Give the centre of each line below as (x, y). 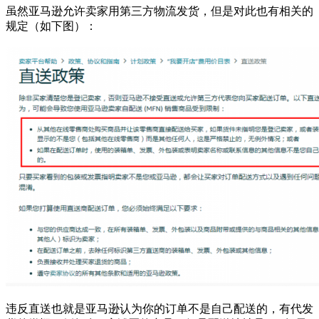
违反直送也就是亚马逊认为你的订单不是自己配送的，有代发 (159, 308)
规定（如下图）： (51, 26)
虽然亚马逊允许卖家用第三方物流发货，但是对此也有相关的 (159, 11)
